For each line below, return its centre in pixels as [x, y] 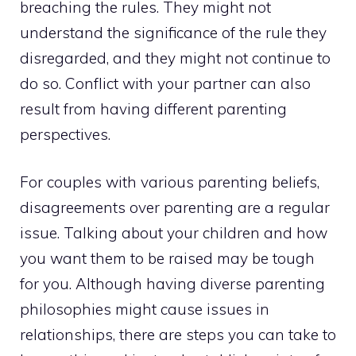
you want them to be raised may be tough [167, 259]
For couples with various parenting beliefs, [170, 182]
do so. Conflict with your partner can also [165, 83]
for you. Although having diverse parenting [172, 284]
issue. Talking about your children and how [174, 233]
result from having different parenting [153, 108]
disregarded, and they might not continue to [175, 58]
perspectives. [65, 134]
